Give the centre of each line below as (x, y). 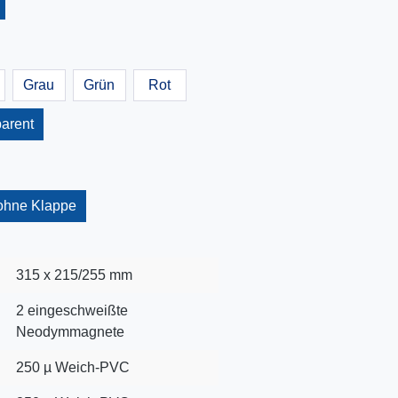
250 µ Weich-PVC (72, 367)
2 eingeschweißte (72, 310)
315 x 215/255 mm (74, 275)
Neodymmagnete (70, 332)
